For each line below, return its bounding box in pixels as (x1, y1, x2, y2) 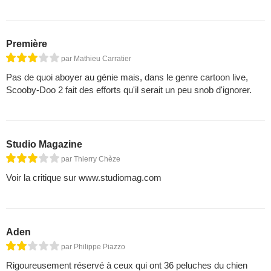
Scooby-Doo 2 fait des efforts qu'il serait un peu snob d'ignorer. (6, 85, 252, 96)
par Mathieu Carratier (61, 54, 131, 64)
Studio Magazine (6, 139, 82, 150)
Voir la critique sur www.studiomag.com (6, 172, 162, 183)
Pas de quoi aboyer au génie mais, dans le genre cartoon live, (6, 72, 248, 83)
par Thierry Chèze (61, 155, 120, 164)
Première (6, 39, 47, 50)
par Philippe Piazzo (61, 243, 125, 252)
